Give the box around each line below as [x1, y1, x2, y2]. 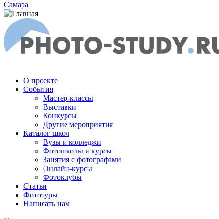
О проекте [23, 76, 58, 85]
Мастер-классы [43, 94, 93, 102]
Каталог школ [23, 129, 69, 137]
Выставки [43, 103, 76, 111]
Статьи [23, 182, 47, 190]
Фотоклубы [43, 173, 82, 181]
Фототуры [23, 191, 58, 199]
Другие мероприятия [43, 120, 113, 129]
